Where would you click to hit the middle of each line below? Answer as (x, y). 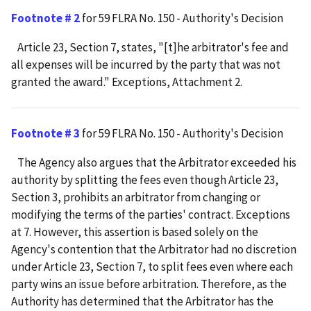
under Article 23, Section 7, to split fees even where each (152, 267)
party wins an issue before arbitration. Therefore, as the (149, 284)
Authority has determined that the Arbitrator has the (142, 302)
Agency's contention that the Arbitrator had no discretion (154, 250)
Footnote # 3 (45, 134)
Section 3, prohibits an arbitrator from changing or (136, 197)
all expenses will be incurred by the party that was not (146, 65)
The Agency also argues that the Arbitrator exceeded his (154, 163)
